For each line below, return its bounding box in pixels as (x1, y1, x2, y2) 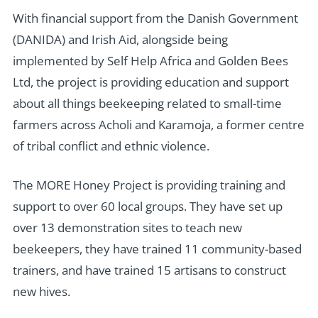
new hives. (12, 283, 70, 300)
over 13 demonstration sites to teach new (12, 219, 242, 236)
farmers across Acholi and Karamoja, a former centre (12, 116, 305, 133)
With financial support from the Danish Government (12, 9, 298, 26)
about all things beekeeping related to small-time (12, 94, 282, 111)
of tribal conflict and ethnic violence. (12, 137, 209, 154)
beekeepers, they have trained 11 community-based (12, 241, 302, 258)
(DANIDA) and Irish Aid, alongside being (12, 31, 228, 48)
